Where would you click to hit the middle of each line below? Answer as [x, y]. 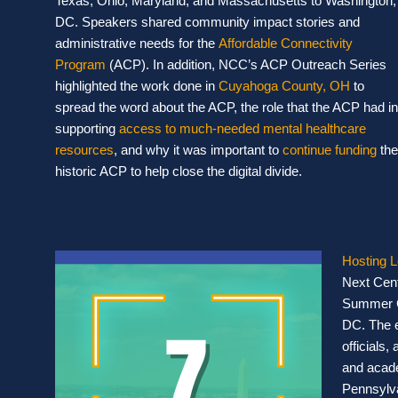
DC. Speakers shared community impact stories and [207, 22]
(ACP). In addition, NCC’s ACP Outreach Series [246, 65]
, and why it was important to [198, 150]
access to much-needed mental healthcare [243, 129]
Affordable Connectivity [286, 44]
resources [84, 150]
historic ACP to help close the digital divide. [179, 171]
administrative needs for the [137, 44]
